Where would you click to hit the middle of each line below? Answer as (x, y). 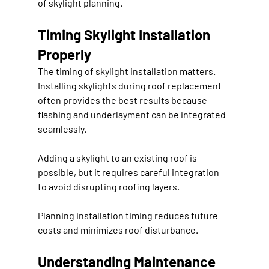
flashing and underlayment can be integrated (132, 114)
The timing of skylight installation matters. (127, 71)
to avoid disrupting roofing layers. (108, 186)
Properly (64, 54)
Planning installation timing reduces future (128, 215)
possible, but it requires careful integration (129, 172)
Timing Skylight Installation (125, 34)
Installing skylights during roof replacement (130, 85)
